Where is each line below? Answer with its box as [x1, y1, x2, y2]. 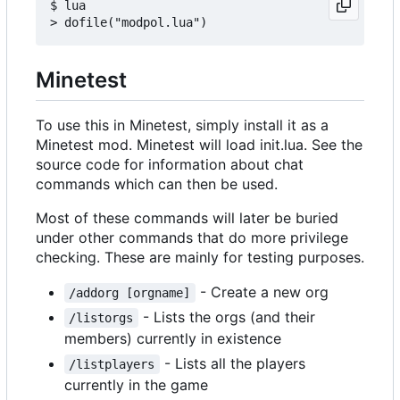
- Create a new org [195, 282, 329, 301]
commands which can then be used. [36, 174, 278, 193]
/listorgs [69, 310, 134, 325]
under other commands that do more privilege [36, 228, 348, 246]
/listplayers [69, 356, 155, 371]
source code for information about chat [36, 154, 304, 173]
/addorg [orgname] [69, 285, 191, 300]
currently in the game [64, 375, 208, 394]
